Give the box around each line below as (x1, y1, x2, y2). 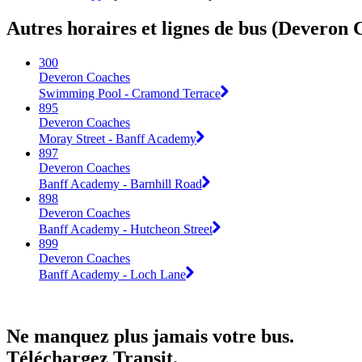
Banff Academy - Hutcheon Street (39, 221, 213, 236)
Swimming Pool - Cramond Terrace (39, 86, 221, 100)
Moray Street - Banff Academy (39, 131, 196, 145)
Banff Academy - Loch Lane (39, 267, 186, 281)
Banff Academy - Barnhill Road (39, 176, 202, 191)
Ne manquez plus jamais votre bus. (6, 325, 294, 347)
